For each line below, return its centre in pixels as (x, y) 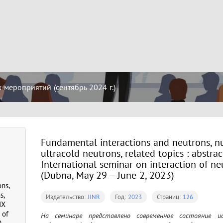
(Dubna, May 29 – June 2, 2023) (108, 175)
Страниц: (170, 197)
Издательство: (67, 197)
